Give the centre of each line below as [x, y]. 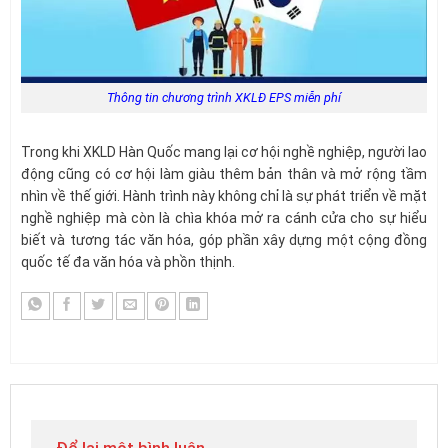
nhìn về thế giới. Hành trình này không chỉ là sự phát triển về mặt [224, 196]
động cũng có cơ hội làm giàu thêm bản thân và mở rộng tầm [224, 174]
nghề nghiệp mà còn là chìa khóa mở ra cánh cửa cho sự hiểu [224, 218]
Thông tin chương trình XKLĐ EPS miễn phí [224, 98]
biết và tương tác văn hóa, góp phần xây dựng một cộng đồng [224, 240]
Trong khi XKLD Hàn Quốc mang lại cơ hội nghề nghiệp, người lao [224, 152]
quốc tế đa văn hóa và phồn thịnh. [128, 262]
